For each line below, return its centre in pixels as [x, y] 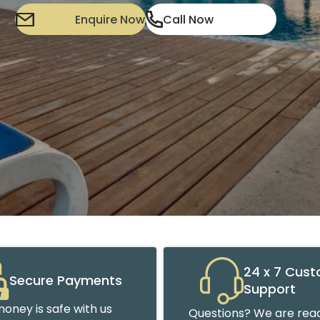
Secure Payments [66, 280]
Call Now [188, 19]
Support [270, 289]
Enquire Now [110, 19]
